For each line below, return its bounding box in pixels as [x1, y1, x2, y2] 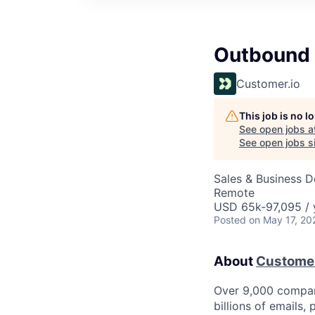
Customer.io [236, 76, 300, 91]
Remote [214, 185, 255, 200]
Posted [214, 213, 246, 226]
